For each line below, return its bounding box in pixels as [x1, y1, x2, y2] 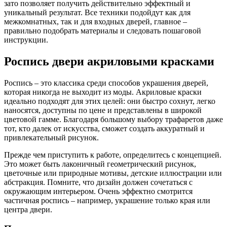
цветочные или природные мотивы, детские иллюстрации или [4, 168, 222, 177]
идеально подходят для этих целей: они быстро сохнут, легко [4, 96, 215, 105]
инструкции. [4, 35, 48, 44]
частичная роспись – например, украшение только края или [4, 196, 210, 205]
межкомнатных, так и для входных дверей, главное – [4, 17, 187, 26]
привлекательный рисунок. [4, 133, 99, 142]
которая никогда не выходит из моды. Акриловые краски [4, 87, 202, 96]
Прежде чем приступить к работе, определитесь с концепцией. [4, 150, 221, 159]
